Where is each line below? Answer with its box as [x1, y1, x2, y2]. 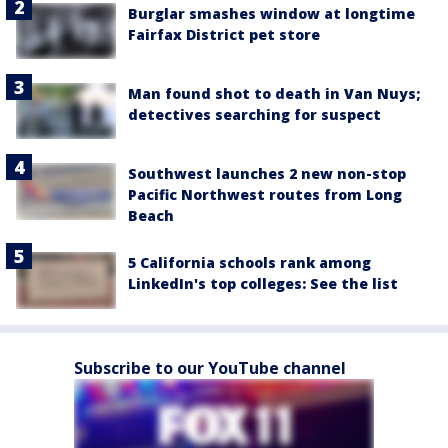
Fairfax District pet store [128, 24, 320, 44]
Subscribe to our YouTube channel [74, 356, 346, 379]
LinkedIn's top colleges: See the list [128, 274, 398, 294]
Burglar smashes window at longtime [128, 3, 415, 23]
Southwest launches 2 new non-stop [128, 164, 406, 184]
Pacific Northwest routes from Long [128, 185, 402, 205]
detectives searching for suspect [128, 105, 381, 125]
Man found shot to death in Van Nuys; [128, 84, 420, 104]
